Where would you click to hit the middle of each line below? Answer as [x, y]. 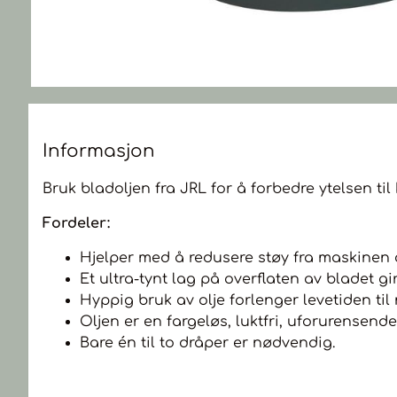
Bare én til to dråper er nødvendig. [207, 343]
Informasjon [99, 151]
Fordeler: [76, 223]
